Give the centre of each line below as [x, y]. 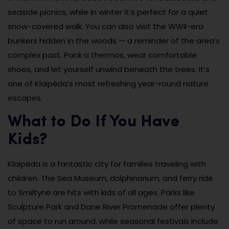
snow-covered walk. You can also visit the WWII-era [106, 26]
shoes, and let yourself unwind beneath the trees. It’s [109, 69]
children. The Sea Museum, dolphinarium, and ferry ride [110, 178]
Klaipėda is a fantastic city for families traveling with [107, 164]
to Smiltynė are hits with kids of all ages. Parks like [101, 192]
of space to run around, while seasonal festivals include [113, 221]
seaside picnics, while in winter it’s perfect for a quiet [108, 12]
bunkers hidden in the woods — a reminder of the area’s [114, 40]
